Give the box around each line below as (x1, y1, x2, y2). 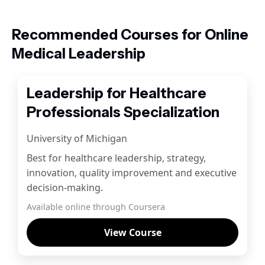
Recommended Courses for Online (12, 26, 248, 43)
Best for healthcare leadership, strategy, (27, 151, 206, 164)
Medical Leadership (12, 45, 146, 62)
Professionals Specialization (27, 104, 220, 121)
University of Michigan (27, 132, 128, 145)
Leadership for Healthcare (27, 85, 207, 102)
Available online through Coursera (27, 201, 166, 212)
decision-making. (27, 181, 104, 194)
